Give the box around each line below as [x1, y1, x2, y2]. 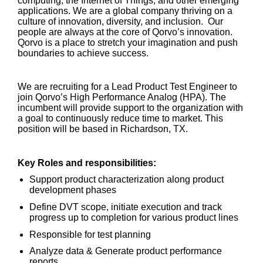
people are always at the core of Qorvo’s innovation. [18, 27, 232, 37]
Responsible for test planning [29, 229, 151, 240]
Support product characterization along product [29, 174, 224, 185]
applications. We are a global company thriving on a [18, 6, 232, 16]
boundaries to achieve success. [18, 48, 149, 58]
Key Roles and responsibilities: [18, 157, 156, 168]
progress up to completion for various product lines [29, 212, 238, 222]
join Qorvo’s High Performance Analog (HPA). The [18, 92, 226, 103]
